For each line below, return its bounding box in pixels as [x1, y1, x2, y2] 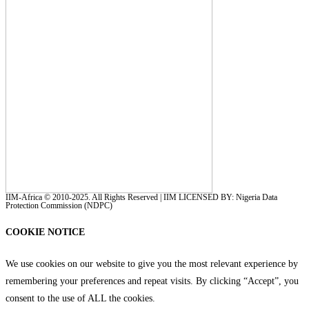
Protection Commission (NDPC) [6, 200, 112, 210]
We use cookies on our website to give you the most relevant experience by [6, 258, 298, 269]
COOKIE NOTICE [6, 227, 85, 238]
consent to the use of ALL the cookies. [6, 292, 155, 303]
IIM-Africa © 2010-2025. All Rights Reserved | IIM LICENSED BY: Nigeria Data [6, 192, 277, 202]
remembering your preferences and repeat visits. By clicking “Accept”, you [6, 275, 299, 286]
